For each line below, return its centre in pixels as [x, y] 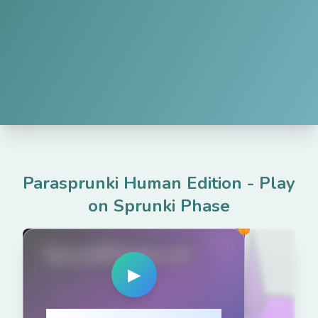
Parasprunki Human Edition [132, 183]
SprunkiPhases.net [118, 254]
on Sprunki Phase [159, 206]
